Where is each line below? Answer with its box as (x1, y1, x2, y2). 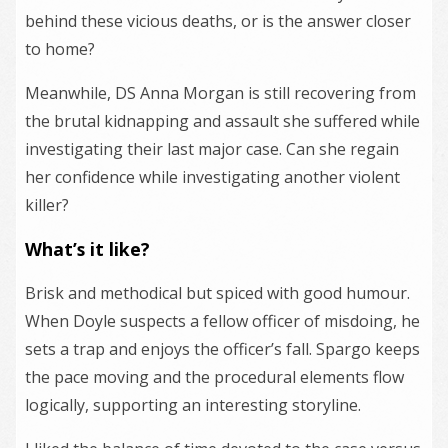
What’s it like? (25, 237, 150, 261)
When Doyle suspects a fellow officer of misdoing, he (25, 310, 420, 332)
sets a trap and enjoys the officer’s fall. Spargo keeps (25, 338, 420, 360)
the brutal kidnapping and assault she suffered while (25, 110, 420, 132)
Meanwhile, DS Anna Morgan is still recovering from (25, 82, 416, 104)
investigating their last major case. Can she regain (25, 138, 399, 160)
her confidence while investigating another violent (25, 166, 400, 188)
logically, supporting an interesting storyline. (25, 394, 361, 416)
